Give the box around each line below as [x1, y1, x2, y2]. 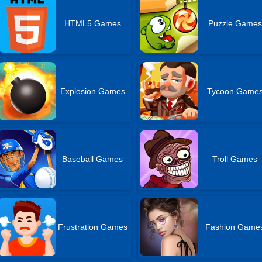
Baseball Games [62, 154, 123, 164]
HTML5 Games [64, 19, 121, 28]
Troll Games [212, 154, 258, 164]
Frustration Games [57, 222, 127, 232]
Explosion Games [60, 87, 125, 96]
